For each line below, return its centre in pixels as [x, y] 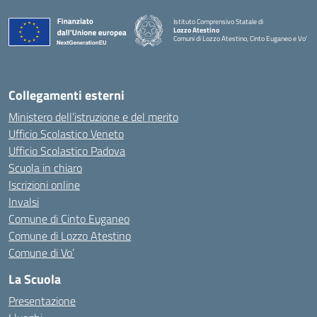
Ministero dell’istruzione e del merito [93, 116]
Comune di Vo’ [41, 252]
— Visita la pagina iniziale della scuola [227, 46]
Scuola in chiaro [45, 167]
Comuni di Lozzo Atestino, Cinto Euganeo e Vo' [240, 39]
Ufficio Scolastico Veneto [66, 133]
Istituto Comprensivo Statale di [218, 22]
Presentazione [42, 300]
